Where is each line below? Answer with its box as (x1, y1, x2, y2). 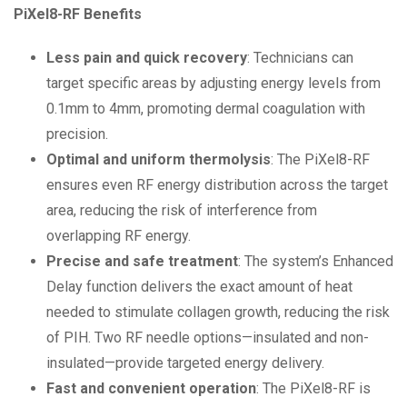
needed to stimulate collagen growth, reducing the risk (46, 303, 390, 322)
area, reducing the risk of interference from (46, 202, 317, 220)
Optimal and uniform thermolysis (46, 151, 271, 169)
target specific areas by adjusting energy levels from (46, 74, 381, 93)
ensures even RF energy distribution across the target (46, 176, 388, 194)
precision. (46, 125, 108, 144)
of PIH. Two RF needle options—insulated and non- (46, 329, 369, 347)
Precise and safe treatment (46, 253, 238, 271)
